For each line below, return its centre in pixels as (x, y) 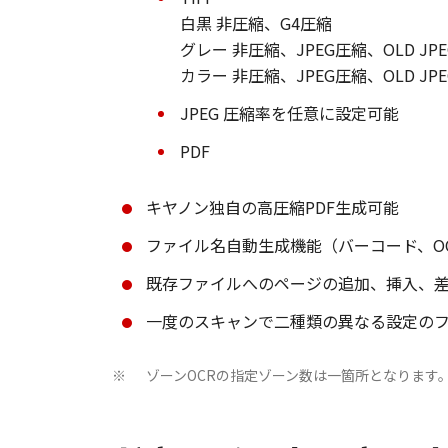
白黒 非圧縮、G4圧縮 (256, 23)
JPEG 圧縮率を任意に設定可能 (289, 113)
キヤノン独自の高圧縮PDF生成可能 (272, 207)
